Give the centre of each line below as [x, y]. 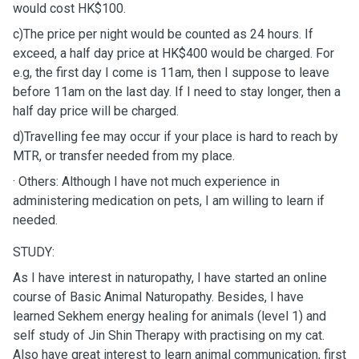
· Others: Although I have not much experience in [146, 182]
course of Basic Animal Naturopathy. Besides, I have [158, 297]
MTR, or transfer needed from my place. [125, 156]
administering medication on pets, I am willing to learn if [169, 201]
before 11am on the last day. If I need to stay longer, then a [177, 92]
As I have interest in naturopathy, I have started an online [170, 278]
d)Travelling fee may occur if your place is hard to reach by [175, 137]
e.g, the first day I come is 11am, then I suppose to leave [171, 73]
